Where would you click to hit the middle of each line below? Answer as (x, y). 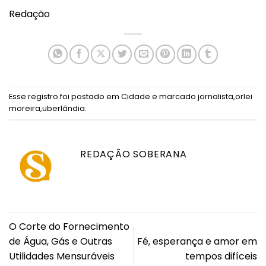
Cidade (136, 96)
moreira (25, 108)
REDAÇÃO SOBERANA (134, 154)
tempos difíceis (221, 256)
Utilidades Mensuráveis (62, 256)
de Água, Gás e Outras (61, 241)
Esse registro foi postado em (65, 96)
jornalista (216, 96)
